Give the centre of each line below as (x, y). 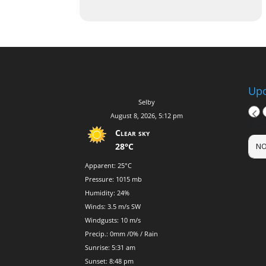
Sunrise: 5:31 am (110, 247)
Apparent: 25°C (109, 165)
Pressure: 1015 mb (114, 179)
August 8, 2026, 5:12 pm (146, 115)
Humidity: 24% (107, 192)
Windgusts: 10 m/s (113, 220)
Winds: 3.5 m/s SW (113, 206)
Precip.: (98, 233)
